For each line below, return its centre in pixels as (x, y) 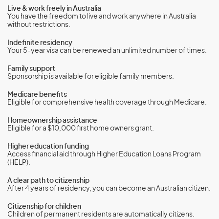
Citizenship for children (44, 207)
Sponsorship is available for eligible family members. (91, 77)
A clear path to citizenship (48, 181)
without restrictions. (39, 25)
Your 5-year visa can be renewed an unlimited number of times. (107, 51)
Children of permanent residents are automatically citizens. (101, 215)
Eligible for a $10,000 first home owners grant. (81, 129)
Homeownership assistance (52, 121)
